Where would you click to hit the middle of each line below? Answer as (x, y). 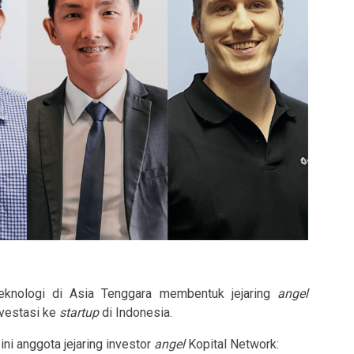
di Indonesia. (136, 312)
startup (79, 312)
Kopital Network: (232, 344)
